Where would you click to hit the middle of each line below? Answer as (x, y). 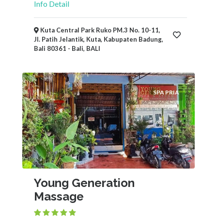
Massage (59, 196)
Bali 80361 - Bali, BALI (67, 48)
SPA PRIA (166, 92)
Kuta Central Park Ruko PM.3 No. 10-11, (100, 30)
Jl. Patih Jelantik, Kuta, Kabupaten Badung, (99, 39)
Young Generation (84, 183)
